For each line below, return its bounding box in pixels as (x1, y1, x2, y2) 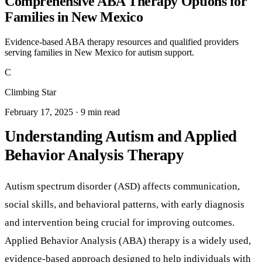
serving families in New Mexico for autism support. (5, 47, 194, 57)
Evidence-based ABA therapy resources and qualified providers (5, 36, 239, 47)
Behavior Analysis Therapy (5, 146, 184, 164)
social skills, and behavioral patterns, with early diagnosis (5, 198, 244, 211)
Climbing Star (5, 87, 56, 97)
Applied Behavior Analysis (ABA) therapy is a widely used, (5, 235, 251, 247)
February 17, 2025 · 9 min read (5, 106, 120, 117)
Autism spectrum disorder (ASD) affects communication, (5, 180, 240, 192)
